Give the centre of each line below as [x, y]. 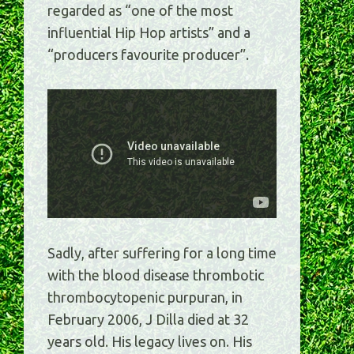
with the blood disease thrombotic [156, 275]
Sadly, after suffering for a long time [162, 253]
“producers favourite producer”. [148, 55]
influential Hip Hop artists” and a [149, 33]
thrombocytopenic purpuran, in [145, 298]
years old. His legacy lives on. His [150, 342]
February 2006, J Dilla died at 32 [148, 320]
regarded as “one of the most [140, 11]
